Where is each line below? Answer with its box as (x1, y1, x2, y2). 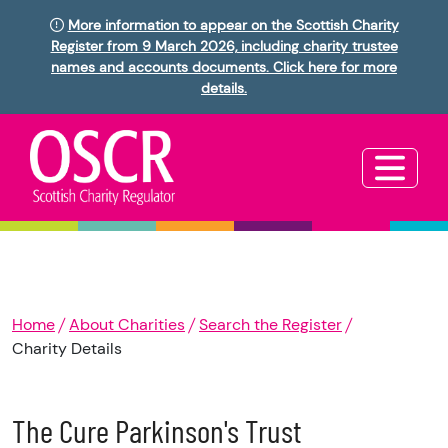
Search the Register (199, 314, 342, 336)
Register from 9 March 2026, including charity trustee (50, 37, 398, 55)
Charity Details (12, 338, 122, 360)
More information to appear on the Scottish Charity (67, 16, 399, 34)
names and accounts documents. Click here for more (51, 58, 397, 76)
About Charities (69, 314, 185, 336)
